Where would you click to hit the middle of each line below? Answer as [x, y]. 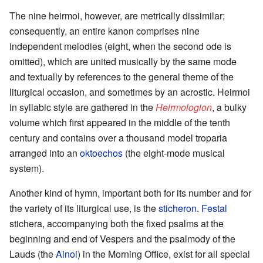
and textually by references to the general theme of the [122, 76]
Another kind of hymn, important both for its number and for [130, 193]
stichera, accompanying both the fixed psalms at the [117, 223]
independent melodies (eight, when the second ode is [120, 46]
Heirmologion [184, 107]
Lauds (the [33, 254]
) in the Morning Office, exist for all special [164, 254]
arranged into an [45, 153]
